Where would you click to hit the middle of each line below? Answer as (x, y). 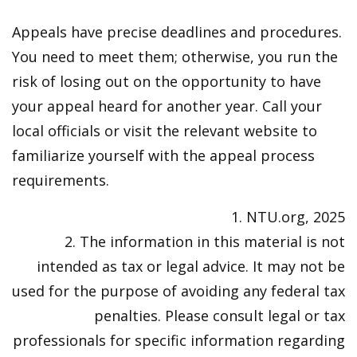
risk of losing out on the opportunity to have (167, 81)
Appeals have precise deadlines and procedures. (177, 32)
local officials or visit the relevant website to (165, 131)
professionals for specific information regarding (179, 340)
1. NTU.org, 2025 (288, 217)
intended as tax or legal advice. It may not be (191, 266)
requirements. (61, 180)
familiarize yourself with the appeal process (163, 155)
